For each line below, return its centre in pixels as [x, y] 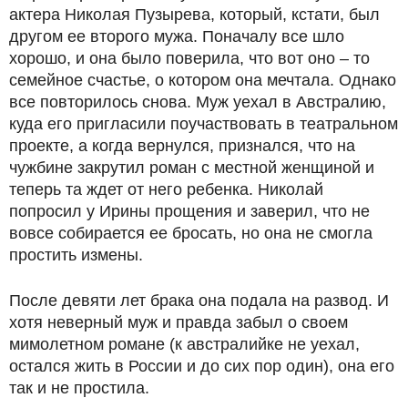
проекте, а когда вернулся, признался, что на [182, 145]
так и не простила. [79, 388]
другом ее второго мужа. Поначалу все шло [177, 36]
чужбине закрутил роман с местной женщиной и [192, 167]
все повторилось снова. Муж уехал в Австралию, [198, 102]
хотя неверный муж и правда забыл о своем [178, 322]
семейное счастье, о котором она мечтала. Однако [203, 80]
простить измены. [76, 255]
